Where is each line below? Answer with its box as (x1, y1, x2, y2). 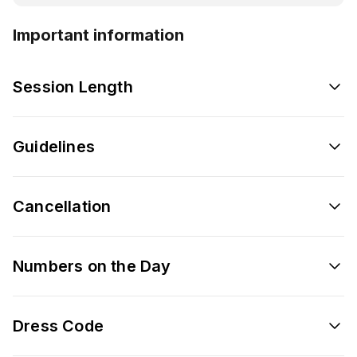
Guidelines (13, 136, 95, 156)
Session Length (13, 76, 133, 96)
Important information (13, 25, 184, 45)
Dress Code (13, 316, 104, 335)
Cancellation (13, 196, 112, 216)
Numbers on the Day (13, 256, 171, 276)
